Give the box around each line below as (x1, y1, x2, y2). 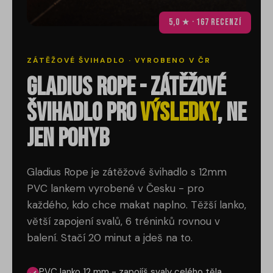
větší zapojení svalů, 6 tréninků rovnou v (27, 214, 220, 229)
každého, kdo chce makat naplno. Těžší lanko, (27, 198, 246, 212)
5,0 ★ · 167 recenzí (169, 16, 241, 29)
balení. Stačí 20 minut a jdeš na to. (27, 231, 193, 245)
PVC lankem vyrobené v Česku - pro (27, 182, 204, 196)
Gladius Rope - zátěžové (27, 72, 225, 104)
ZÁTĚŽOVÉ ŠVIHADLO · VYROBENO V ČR (27, 55, 211, 66)
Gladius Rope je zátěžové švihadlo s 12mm (27, 165, 227, 179)
